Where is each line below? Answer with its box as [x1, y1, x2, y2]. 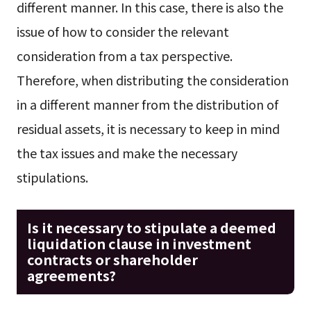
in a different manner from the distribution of [16, 94, 278, 113]
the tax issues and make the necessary [16, 143, 237, 162]
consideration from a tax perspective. [16, 46, 233, 65]
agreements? [26, 265, 116, 286]
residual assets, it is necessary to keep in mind [16, 119, 280, 137]
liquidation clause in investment [26, 233, 251, 254]
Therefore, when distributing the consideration [16, 70, 289, 89]
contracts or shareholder [26, 249, 198, 270]
